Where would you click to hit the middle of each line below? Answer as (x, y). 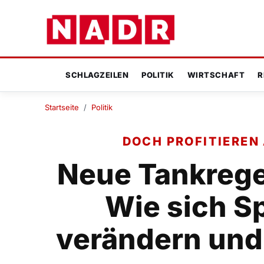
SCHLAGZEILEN (97, 75)
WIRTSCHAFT (216, 75)
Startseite (62, 108)
